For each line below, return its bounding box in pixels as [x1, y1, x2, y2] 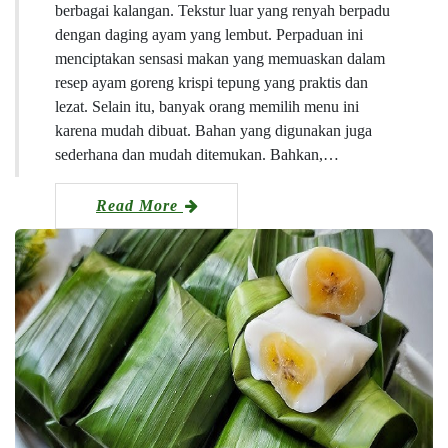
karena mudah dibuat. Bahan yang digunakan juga [55, 122, 372, 140]
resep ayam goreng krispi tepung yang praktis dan [55, 74, 368, 92]
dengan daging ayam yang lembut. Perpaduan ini [55, 26, 363, 44]
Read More [96, 197, 183, 215]
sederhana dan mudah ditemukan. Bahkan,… [55, 146, 339, 164]
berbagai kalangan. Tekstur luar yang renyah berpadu [55, 2, 390, 20]
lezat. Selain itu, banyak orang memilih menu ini [55, 98, 359, 116]
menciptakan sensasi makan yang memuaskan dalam [55, 50, 385, 68]
